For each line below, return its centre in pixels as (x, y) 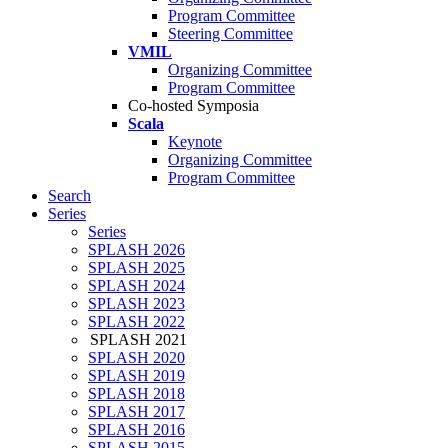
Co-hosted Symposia (193, 106)
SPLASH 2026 (136, 250)
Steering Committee (230, 34)
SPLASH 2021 (138, 340)
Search (69, 196)
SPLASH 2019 (136, 376)
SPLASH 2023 (136, 304)
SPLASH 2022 (136, 322)
